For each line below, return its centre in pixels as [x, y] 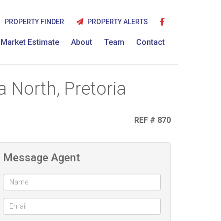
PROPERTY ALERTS [116, 22]
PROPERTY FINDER [34, 22]
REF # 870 [151, 120]
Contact [150, 42]
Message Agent [41, 158]
